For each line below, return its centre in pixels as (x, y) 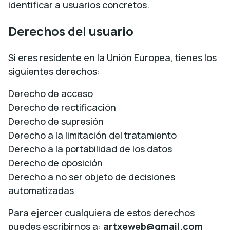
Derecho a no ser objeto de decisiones (92, 177)
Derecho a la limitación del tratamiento (92, 135)
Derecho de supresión (56, 121)
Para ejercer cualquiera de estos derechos (101, 213)
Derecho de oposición (55, 163)
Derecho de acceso (51, 93)
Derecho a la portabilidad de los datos (90, 149)
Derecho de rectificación (62, 107)
